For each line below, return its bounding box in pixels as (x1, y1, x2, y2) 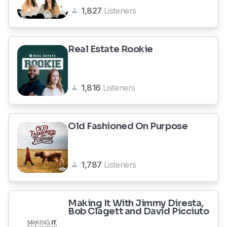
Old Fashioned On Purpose (68, 121, 188, 132)
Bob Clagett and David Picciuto (68, 206, 209, 217)
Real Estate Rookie (68, 44, 153, 55)
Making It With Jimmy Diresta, (68, 198, 204, 209)
